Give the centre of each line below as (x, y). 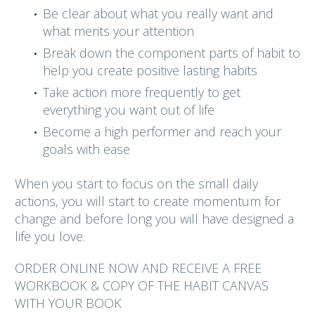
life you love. (50, 237)
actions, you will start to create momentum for (148, 201)
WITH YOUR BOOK (68, 303)
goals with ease (86, 149)
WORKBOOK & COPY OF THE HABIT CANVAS (142, 286)
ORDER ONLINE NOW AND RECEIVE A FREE (138, 268)
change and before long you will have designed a (154, 219)
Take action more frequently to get (142, 92)
